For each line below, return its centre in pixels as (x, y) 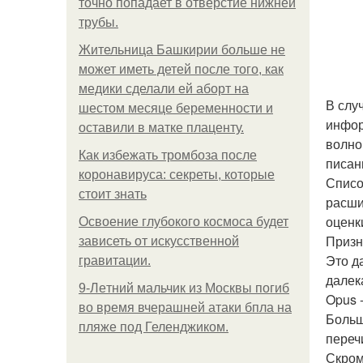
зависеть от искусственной (159, 241)
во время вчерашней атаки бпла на (185, 307)
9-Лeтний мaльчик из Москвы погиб (184, 288)
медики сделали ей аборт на (164, 89)
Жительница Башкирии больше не (182, 50)
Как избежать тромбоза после (168, 155)
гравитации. (115, 261)
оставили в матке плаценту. (161, 128)
